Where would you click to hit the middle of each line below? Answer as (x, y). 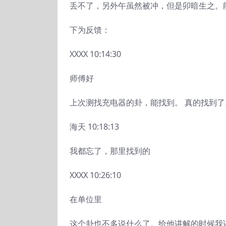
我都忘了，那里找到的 (110, 151)
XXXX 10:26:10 (95, 175)
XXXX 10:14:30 (95, 54)
